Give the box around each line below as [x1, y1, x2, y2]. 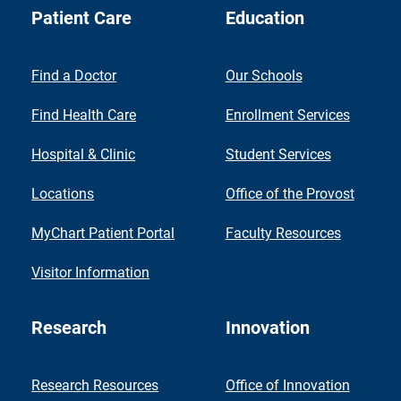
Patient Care [31, 7, 132, 29]
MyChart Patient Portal [31, 224, 175, 242]
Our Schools [225, 66, 303, 84]
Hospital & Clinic [31, 145, 136, 163]
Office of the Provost [225, 184, 354, 202]
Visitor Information [31, 263, 150, 281]
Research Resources [31, 376, 159, 394]
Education [225, 7, 304, 29]
